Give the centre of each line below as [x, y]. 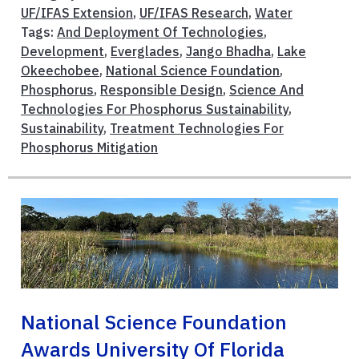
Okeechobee [60, 71]
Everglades [145, 52]
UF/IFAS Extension [77, 13]
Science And [266, 90]
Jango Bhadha [228, 52]
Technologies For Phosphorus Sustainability [155, 109]
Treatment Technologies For [197, 129]
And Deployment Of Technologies [160, 32]
